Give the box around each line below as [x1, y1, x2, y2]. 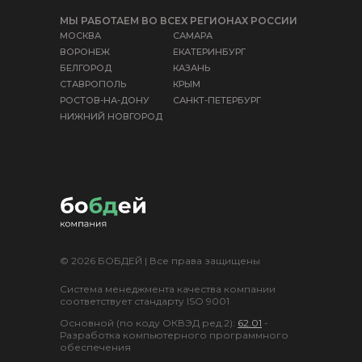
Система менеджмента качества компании [60, 282, 276, 295]
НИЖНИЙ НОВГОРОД [60, 111, 162, 123]
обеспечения [60, 340, 131, 353]
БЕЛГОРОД [60, 62, 112, 74]
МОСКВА [60, 30, 101, 42]
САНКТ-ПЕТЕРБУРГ [173, 95, 261, 107]
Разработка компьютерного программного [60, 328, 288, 341]
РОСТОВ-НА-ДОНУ [60, 95, 149, 107]
